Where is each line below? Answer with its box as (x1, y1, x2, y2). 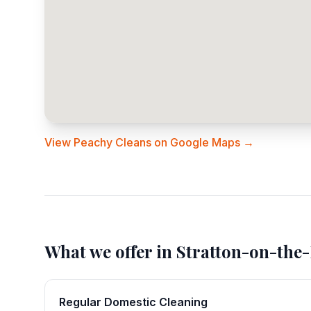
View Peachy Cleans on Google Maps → (44, 135, 254, 149)
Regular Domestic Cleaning (59, 295, 208, 309)
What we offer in (44, 240, 176, 262)
